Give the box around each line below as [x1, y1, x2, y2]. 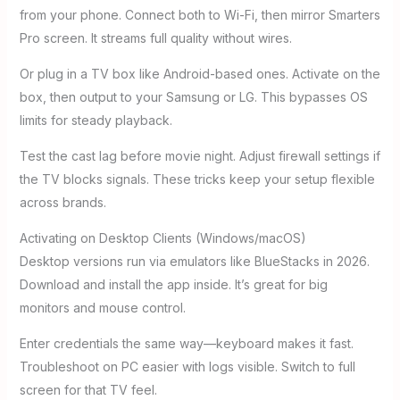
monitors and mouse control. [19, 299, 186, 315]
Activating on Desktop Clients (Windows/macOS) [19, 229, 306, 246]
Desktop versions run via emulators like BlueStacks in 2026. [19, 253, 370, 269]
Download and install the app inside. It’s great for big [19, 276, 328, 292]
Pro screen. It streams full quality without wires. [19, 29, 292, 46]
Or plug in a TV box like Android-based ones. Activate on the [19, 65, 380, 81]
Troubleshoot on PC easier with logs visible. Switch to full [19, 358, 355, 374]
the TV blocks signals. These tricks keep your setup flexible [19, 171, 375, 187]
